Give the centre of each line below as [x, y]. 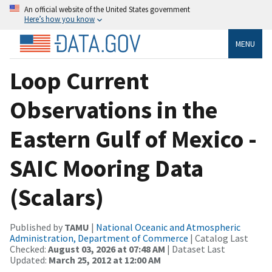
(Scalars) [57, 197]
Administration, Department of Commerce [99, 238]
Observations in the [114, 110]
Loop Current [79, 80]
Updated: [29, 260]
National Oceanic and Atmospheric [168, 227]
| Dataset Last [195, 249]
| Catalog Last [218, 238]
